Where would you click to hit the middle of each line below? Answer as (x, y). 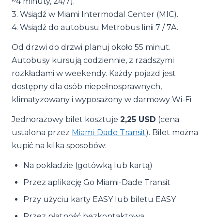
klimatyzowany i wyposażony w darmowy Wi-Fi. (102, 100)
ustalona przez (42, 132)
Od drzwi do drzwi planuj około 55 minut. (91, 47)
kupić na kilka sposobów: (59, 146)
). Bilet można (172, 132)
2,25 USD (138, 119)
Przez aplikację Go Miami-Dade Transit (97, 182)
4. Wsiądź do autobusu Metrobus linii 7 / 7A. (95, 27)
